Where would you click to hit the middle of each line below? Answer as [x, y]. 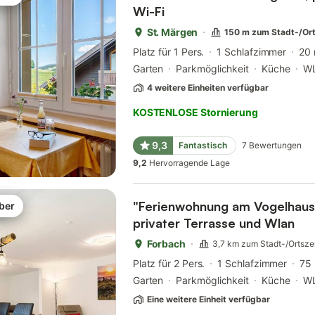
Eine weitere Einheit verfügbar [208, 300]
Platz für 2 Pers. [169, 264]
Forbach [166, 244]
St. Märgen [172, 32]
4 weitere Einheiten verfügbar [207, 88]
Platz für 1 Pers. [168, 52]
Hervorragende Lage [189, 163]
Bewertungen [275, 146]
